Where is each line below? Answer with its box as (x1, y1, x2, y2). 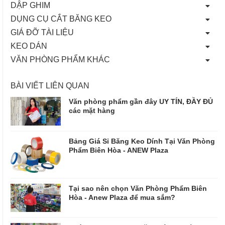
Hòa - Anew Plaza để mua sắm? (69, 193, 175, 202)
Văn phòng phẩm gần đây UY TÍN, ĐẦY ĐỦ (69, 97, 213, 106)
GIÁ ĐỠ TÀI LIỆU (11, 27, 74, 37)
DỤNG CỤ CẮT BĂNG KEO (11, 14, 111, 24)
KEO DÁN (11, 41, 47, 51)
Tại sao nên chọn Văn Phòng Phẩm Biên (69, 184, 207, 193)
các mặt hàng (69, 106, 115, 115)
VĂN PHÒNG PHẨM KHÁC (11, 54, 110, 64)
